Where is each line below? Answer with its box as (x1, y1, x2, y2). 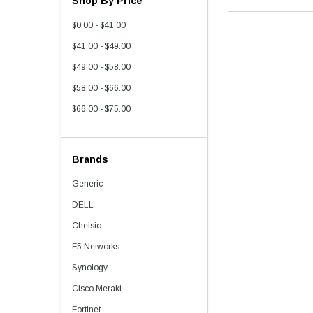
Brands (72, 154, 108, 165)
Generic (72, 179, 103, 189)
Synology (72, 263, 108, 272)
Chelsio (72, 221, 101, 231)
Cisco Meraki (72, 284, 122, 293)
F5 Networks (72, 242, 119, 252)
